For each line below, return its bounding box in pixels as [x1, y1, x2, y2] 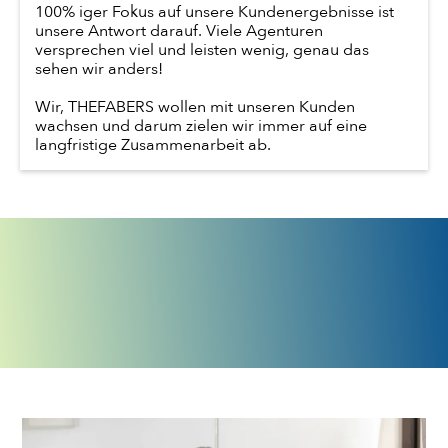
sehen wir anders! [35, 58, 163, 81]
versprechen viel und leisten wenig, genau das [35, 39, 369, 62]
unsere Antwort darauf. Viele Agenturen [35, 20, 323, 43]
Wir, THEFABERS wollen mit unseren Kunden [35, 96, 355, 119]
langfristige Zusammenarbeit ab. [35, 134, 271, 157]
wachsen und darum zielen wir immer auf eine [35, 115, 367, 138]
